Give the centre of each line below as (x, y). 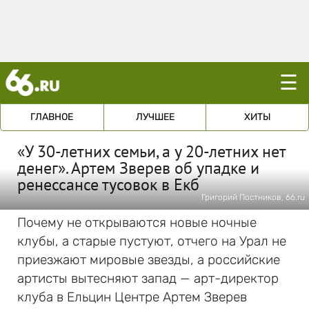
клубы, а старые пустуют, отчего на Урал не (152, 241)
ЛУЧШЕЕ (155, 117)
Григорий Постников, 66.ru (253, 197)
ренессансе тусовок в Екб (108, 185)
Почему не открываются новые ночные (137, 222)
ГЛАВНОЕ (52, 117)
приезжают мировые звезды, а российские (149, 260)
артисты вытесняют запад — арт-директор (148, 278)
